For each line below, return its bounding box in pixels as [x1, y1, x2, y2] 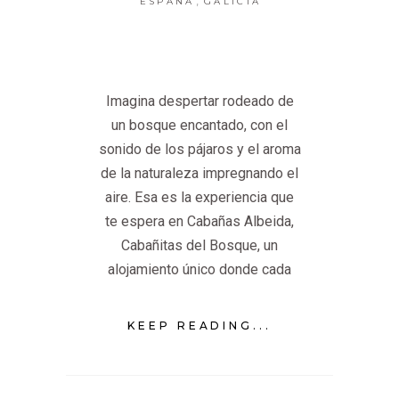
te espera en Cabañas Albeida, [105, 212, 294, 230]
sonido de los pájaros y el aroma [98, 140, 301, 158]
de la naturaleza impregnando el [101, 164, 298, 182]
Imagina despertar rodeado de [105, 92, 294, 110]
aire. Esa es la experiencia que [105, 188, 294, 206]
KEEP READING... [126, 319, 273, 333]
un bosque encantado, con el [111, 116, 288, 134]
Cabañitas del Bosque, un [121, 236, 278, 254]
